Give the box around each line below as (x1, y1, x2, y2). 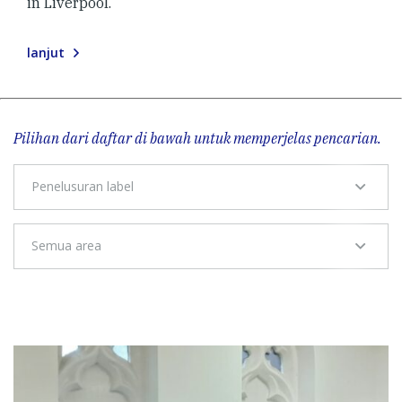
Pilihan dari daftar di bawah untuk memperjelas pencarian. (13, 128, 381, 147)
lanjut (27, 43, 65, 61)
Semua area (31, 237, 101, 255)
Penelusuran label (31, 178, 134, 196)
